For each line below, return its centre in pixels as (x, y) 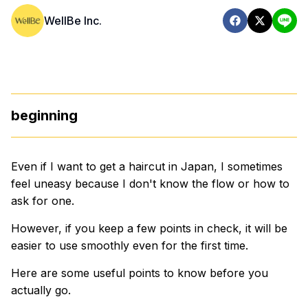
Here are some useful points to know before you (140, 273)
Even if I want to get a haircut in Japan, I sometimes (147, 166)
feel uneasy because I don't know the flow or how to (150, 184)
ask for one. (43, 201)
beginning (44, 115)
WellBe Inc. (73, 21)
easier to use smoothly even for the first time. (130, 245)
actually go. (41, 290)
